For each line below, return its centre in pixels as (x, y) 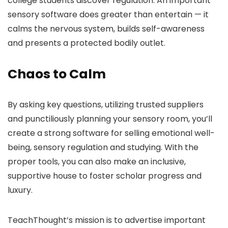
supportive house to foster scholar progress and (105, 176)
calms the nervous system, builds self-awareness (106, 29)
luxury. (21, 190)
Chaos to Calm (57, 74)
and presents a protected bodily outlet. (88, 43)
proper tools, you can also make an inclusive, (97, 162)
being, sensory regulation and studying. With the (103, 147)
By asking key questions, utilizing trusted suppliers (106, 105)
